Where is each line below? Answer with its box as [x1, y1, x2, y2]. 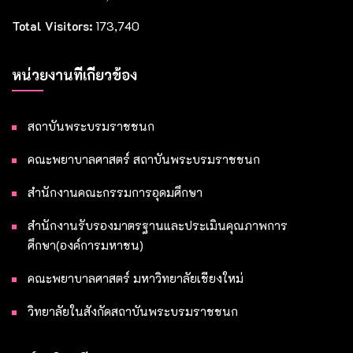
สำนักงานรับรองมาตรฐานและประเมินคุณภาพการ [28, 217, 288, 234]
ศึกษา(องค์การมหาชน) [28, 237, 143, 254]
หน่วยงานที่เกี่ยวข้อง [12, 65, 137, 85]
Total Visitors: [12, 18, 95, 35]
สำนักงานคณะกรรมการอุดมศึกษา [28, 184, 203, 201]
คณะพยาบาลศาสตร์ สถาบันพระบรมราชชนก [28, 151, 260, 168]
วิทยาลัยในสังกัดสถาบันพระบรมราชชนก [28, 303, 238, 320]
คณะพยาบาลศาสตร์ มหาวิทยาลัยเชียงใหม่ [28, 270, 243, 287]
